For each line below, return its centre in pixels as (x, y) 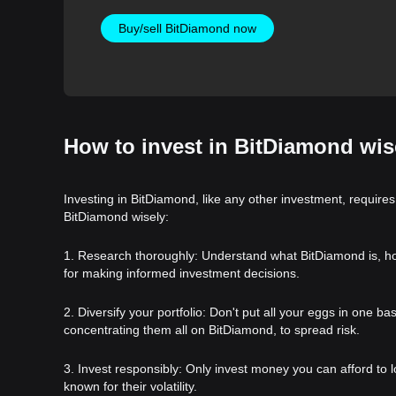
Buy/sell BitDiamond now (187, 28)
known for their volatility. (130, 386)
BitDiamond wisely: (116, 216)
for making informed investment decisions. (182, 273)
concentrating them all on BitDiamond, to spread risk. (212, 329)
